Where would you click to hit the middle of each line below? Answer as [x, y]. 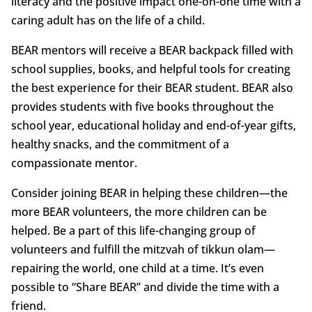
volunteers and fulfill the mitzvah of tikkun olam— [143, 250]
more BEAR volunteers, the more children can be [139, 212]
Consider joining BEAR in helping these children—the [149, 193]
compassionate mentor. [74, 163]
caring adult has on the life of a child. [108, 21]
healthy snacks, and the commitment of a [120, 145]
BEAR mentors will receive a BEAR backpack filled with [152, 50]
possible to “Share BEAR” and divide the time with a [145, 287]
